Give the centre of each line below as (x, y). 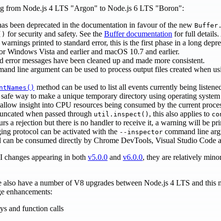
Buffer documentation (138, 34)
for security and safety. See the (55, 34)
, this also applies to (180, 113)
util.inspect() (121, 114)
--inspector (141, 132)
